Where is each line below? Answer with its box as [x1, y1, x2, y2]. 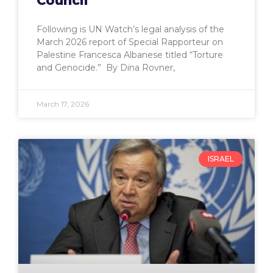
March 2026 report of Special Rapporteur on [37, 36, 223, 48]
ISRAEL [207, 154, 234, 163]
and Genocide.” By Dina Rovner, [37, 62, 175, 73]
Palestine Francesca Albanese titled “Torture [37, 49, 223, 60]
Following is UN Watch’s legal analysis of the [37, 23, 224, 35]
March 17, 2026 [37, 99, 89, 108]
